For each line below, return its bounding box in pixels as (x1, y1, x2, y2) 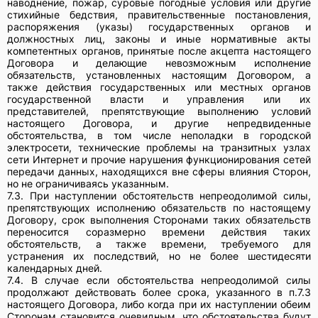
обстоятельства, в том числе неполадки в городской (7, 128, 311, 141)
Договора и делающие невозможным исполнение (7, 56, 311, 69)
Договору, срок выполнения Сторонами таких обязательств (7, 213, 311, 226)
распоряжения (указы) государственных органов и (7, 20, 311, 33)
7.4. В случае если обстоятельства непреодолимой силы (7, 273, 311, 286)
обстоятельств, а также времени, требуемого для (7, 237, 311, 250)
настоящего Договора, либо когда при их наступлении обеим (7, 297, 311, 310)
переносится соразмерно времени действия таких (7, 225, 311, 238)
